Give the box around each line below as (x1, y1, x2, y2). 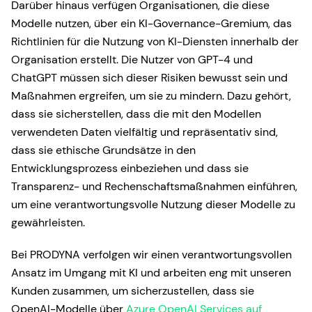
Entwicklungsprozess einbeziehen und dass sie (11, 161, 249, 175)
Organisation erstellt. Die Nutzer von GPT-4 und (11, 52, 253, 67)
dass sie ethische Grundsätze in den (11, 143, 196, 157)
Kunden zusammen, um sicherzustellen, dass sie (11, 283, 254, 298)
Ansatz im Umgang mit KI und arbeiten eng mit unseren (11, 265, 291, 280)
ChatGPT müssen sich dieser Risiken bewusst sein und (11, 70, 288, 85)
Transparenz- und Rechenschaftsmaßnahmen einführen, (11, 179, 297, 194)
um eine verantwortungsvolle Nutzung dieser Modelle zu (11, 197, 295, 212)
